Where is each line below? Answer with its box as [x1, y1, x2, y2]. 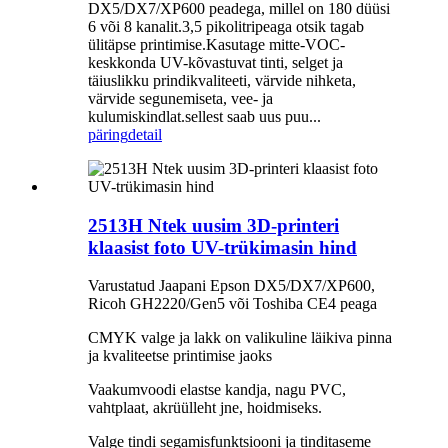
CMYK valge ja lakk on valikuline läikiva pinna [88, 329, 392, 347]
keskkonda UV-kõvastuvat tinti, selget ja [88, 54, 343, 71]
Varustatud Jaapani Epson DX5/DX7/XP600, [88, 277, 375, 295]
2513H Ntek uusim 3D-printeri [88, 214, 339, 236]
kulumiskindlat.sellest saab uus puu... [88, 108, 321, 125]
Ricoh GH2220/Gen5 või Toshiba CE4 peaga [88, 295, 377, 313]
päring [88, 126, 128, 143]
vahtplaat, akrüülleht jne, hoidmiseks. [88, 399, 322, 417]
